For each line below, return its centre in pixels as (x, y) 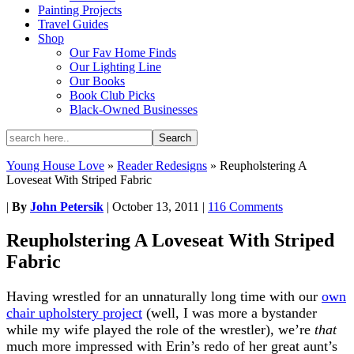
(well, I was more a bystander (230, 313)
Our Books (97, 81)
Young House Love (55, 166)
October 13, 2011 (156, 207)
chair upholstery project (74, 313)
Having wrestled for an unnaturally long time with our (164, 296)
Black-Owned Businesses (134, 109)
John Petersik (67, 207)
